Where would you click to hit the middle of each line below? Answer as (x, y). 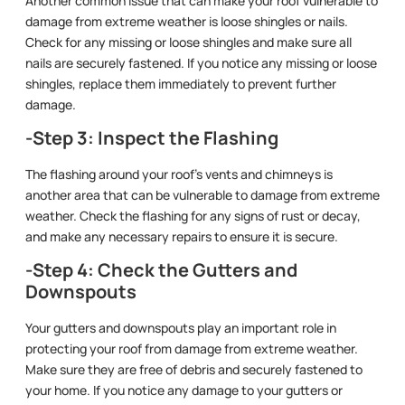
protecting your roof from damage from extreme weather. (192, 349)
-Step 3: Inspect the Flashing (152, 138)
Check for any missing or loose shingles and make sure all (188, 42)
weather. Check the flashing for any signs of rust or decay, (193, 216)
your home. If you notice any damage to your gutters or (184, 391)
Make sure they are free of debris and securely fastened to (194, 370)
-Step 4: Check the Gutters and (161, 270)
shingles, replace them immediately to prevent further (181, 83)
